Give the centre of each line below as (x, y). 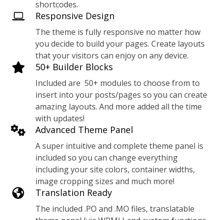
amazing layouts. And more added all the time (119, 107)
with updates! (60, 118)
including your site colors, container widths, (115, 169)
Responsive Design (75, 16)
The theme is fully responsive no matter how (118, 32)
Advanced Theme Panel (84, 130)
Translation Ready (74, 192)
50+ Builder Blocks (74, 67)
